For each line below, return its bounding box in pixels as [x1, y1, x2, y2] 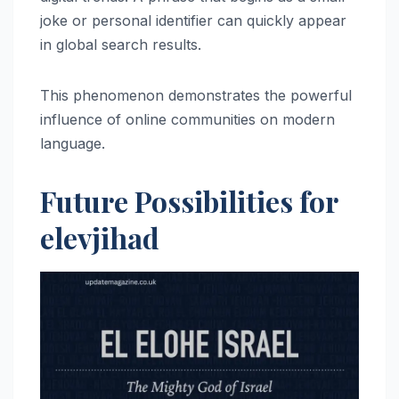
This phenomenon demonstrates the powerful [40, 85, 352, 104]
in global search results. [40, 35, 201, 53]
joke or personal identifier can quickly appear [40, 11, 346, 29]
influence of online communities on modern [40, 110, 335, 128]
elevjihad [40, 217, 159, 256]
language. [40, 134, 105, 152]
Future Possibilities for [40, 181, 338, 220]
